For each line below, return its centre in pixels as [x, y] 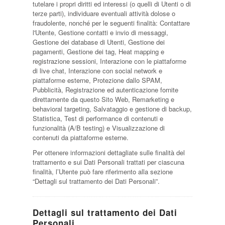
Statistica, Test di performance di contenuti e [98, 118]
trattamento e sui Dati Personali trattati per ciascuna [108, 162]
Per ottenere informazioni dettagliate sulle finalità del [108, 152]
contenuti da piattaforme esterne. [80, 137]
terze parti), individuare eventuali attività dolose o [104, 13]
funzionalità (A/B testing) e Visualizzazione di [98, 128]
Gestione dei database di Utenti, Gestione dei [98, 42]
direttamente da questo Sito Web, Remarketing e [103, 99]
